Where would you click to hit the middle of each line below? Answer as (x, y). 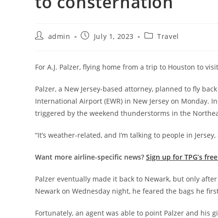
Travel (168, 36)
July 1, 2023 (114, 36)
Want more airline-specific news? (91, 157)
